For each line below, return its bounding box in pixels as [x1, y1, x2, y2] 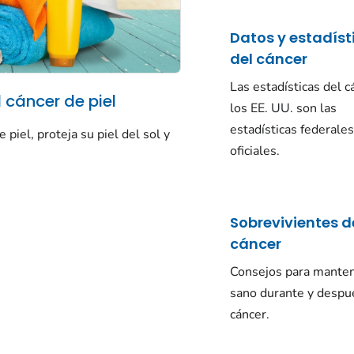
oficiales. [230, 142, 281, 160]
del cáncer [230, 49, 308, 70]
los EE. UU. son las [230, 100, 337, 118]
